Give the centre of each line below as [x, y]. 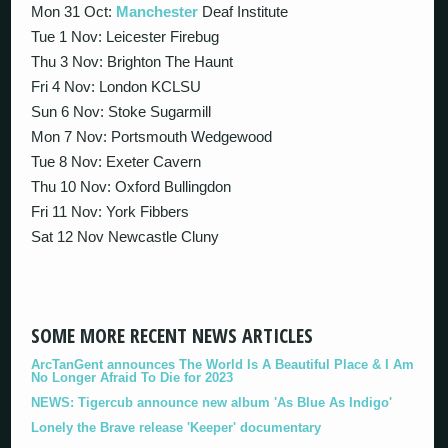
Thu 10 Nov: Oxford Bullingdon [131, 186]
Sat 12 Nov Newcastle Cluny [125, 236]
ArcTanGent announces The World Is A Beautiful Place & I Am [223, 364]
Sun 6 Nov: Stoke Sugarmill [121, 111]
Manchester [157, 11]
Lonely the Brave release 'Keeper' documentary [176, 427]
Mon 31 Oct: [74, 11]
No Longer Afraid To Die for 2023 [132, 377]
